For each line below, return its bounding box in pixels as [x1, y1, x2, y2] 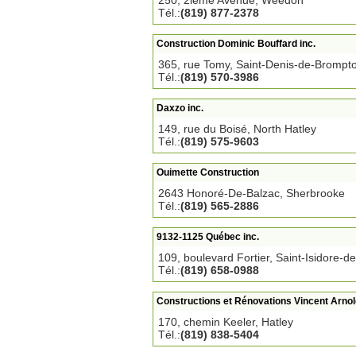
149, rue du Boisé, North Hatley [158, 122, 316, 135]
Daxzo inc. [157, 103, 203, 114]
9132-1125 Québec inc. [157, 231, 259, 242]
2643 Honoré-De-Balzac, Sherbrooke [158, 187, 345, 199]
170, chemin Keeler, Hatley [158, 315, 293, 328]
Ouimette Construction [157, 167, 259, 178]
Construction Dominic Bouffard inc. [157, 38, 315, 49]
